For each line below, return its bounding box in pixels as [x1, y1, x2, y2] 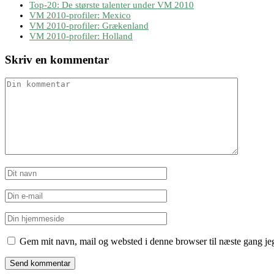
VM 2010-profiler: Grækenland [29, 20, 149, 31]
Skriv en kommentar [5, 53, 109, 66]
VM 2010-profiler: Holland [29, 31, 133, 41]
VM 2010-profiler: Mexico [29, 10, 131, 20]
